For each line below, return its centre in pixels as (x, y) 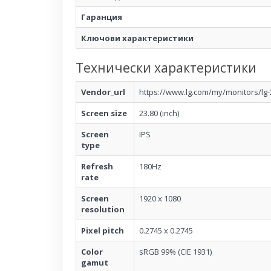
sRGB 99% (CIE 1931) (175, 251)
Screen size (104, 113)
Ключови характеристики (137, 38)
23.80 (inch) (159, 113)
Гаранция (102, 17)
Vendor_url (103, 92)
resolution (103, 209)
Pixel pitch (103, 230)
